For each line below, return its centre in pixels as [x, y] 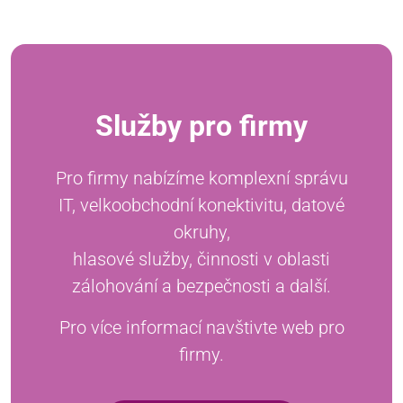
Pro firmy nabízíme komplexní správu [201, 178]
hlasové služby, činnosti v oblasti [201, 259]
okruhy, [201, 232]
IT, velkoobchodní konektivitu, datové [201, 205]
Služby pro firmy [201, 125]
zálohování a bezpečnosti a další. [201, 286]
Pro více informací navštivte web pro [201, 327]
